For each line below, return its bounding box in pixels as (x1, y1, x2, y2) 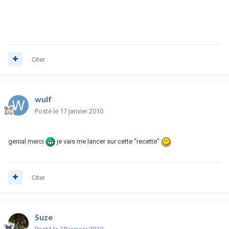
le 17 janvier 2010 (53, 107, 103, 115)
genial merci (8, 137, 45, 145)
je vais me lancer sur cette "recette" (55, 137, 161, 145)
